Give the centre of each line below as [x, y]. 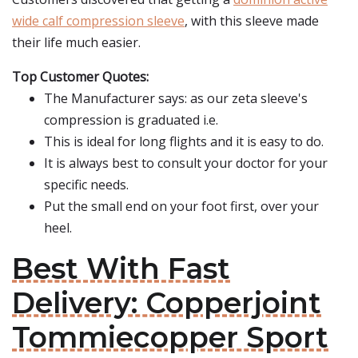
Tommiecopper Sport [170, 337]
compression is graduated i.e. [131, 120]
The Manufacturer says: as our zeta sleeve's [176, 98]
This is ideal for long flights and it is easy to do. [184, 141]
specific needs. [86, 185]
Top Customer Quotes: [80, 77]
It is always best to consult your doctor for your [186, 163]
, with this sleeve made [252, 21]
